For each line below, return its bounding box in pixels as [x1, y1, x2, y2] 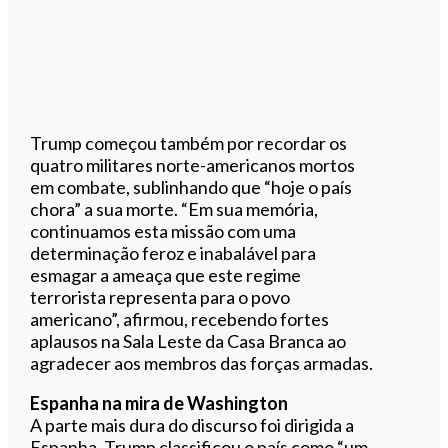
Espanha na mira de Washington [30, 391, 289, 414]
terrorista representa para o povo [30, 285, 291, 308]
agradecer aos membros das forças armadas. [30, 351, 374, 374]
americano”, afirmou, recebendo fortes [30, 307, 330, 330]
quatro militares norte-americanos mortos [30, 153, 356, 176]
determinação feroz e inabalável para [30, 241, 317, 264]
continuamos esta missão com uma [30, 219, 297, 242]
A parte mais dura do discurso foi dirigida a [30, 413, 355, 436]
